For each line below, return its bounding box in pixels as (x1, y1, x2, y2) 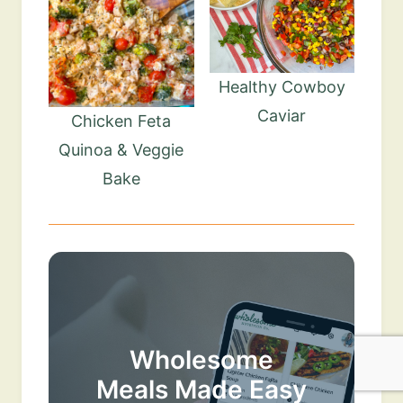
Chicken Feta (71, 112, 172, 131)
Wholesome (130, 345, 273, 376)
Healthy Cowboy (218, 77, 345, 97)
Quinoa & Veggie (58, 140, 184, 160)
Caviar (257, 106, 307, 126)
